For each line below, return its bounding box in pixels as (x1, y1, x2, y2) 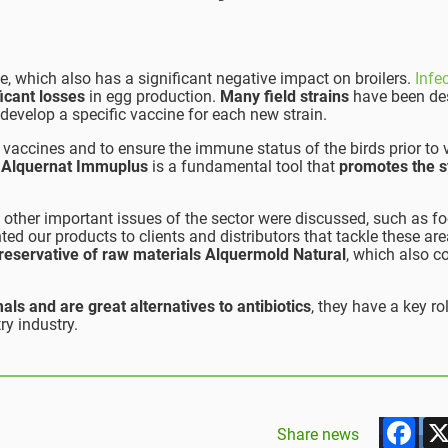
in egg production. (85, 87, 220, 107)
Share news (277, 424, 359, 444)
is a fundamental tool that (148, 157, 339, 177)
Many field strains (220, 87, 349, 107)
